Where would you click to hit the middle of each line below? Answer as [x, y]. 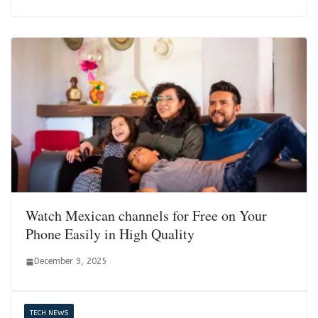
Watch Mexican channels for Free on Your [146, 216]
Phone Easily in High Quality [110, 234]
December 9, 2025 [70, 262]
